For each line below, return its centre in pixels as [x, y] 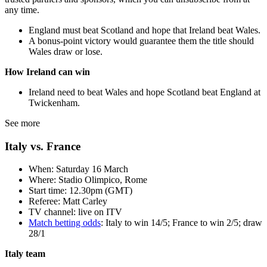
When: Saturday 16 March [78, 169]
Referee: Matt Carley [68, 201]
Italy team [25, 254]
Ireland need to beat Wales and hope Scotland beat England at [145, 92]
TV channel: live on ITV [75, 212]
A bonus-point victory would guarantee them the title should [141, 41]
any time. [22, 10]
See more [22, 123]
